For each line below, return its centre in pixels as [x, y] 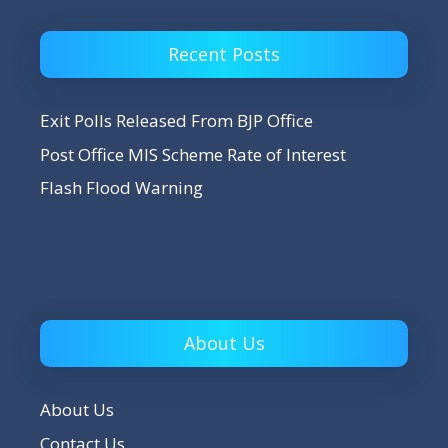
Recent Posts [224, 54]
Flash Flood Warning [121, 188]
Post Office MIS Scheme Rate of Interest [193, 154]
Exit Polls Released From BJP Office [176, 121]
